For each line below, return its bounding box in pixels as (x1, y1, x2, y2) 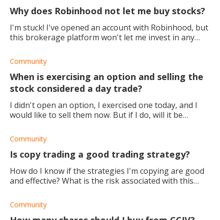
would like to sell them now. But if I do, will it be (10, 109, 183, 120)
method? (10, 185, 42, 196)
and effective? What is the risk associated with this (10, 175, 193, 186)
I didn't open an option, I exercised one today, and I (10, 99, 197, 110)
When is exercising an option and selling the (10, 70, 203, 82)
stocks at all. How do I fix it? (56, 41, 110, 53)
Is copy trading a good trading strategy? (10, 148, 190, 160)
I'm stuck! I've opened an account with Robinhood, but (10, 22, 208, 33)
